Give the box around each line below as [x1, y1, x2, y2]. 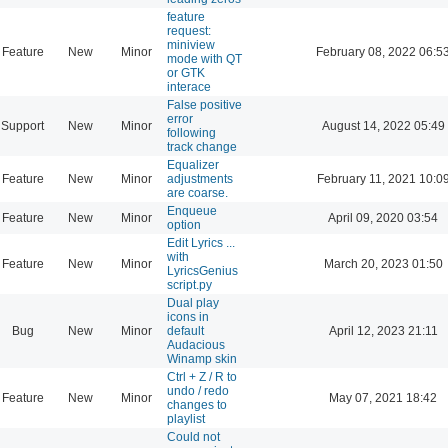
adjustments [167, 171, 233, 186]
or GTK [167, 65, 205, 80]
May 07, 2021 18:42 [329, 390, 437, 405]
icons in [167, 309, 209, 324]
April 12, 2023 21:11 [328, 323, 438, 338]
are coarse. [167, 185, 228, 200]
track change [167, 139, 237, 154]
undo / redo [167, 383, 229, 398]
